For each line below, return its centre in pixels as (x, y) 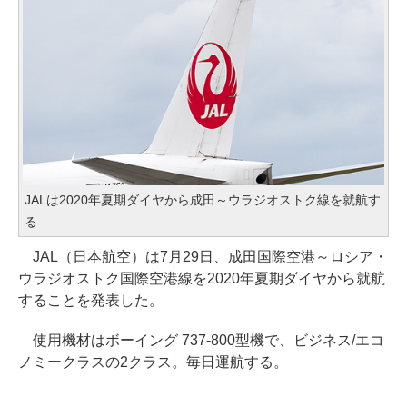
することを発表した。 (91, 301)
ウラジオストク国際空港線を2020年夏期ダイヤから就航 (202, 279)
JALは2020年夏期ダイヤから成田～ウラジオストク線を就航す (203, 200)
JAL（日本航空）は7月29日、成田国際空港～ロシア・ (203, 257)
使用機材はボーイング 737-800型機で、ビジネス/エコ (201, 341)
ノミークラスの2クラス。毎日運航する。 (153, 362)
